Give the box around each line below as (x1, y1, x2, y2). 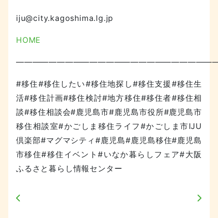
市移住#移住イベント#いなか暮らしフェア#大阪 (16, 149, 202, 159)
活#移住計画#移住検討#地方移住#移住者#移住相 (16, 92, 202, 103)
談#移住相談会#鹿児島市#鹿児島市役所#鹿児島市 (16, 107, 202, 117)
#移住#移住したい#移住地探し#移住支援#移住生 (16, 78, 202, 89)
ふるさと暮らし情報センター (16, 163, 123, 173)
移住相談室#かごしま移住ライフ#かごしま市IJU (16, 121, 202, 131)
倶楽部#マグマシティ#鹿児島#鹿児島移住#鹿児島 (16, 135, 202, 145)
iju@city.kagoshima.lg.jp (16, 13, 114, 23)
